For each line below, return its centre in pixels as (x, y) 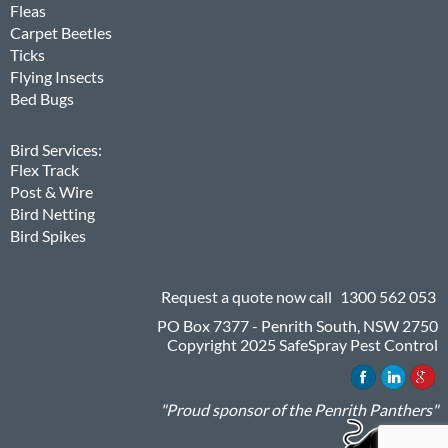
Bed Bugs (42, 99)
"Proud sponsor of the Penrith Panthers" (299, 410)
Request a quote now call (249, 297)
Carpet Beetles (61, 33)
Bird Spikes (48, 236)
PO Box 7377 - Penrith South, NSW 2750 (297, 326)
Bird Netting (52, 214)
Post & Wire (51, 192)
